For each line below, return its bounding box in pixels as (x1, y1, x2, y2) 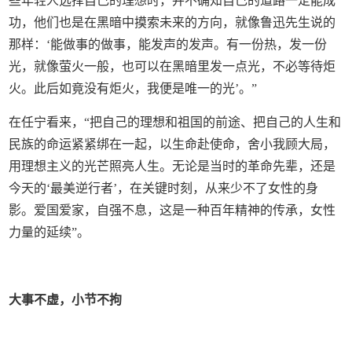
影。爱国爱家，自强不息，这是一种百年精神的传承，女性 (9, 203, 336, 217)
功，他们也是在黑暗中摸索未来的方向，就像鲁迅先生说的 (9, 15, 336, 29)
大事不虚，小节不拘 (9, 292, 123, 306)
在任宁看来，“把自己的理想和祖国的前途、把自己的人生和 (9, 115, 342, 129)
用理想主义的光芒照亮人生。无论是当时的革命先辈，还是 (9, 159, 336, 173)
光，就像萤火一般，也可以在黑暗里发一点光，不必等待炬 (9, 59, 336, 73)
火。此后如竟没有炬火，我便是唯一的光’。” (9, 81, 258, 95)
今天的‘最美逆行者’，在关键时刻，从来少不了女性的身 (9, 181, 319, 195)
